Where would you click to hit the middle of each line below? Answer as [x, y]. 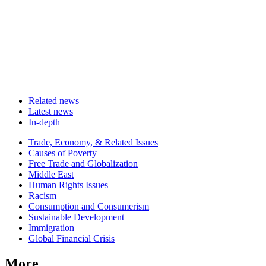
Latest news [51, 112]
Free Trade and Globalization [83, 164]
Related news [54, 101]
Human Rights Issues [68, 185]
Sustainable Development [76, 217]
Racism [42, 196]
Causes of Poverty [63, 153]
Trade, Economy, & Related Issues [93, 142]
